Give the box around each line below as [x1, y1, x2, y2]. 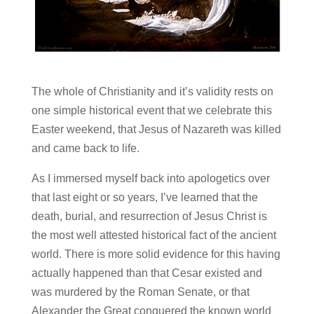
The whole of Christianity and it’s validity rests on [31, 85, 273, 97]
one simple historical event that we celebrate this [31, 104, 272, 116]
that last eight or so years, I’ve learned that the [31, 191, 258, 203]
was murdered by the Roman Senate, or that [31, 285, 250, 298]
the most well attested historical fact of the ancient [31, 228, 276, 241]
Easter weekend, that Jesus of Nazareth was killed [31, 123, 281, 135]
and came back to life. [31, 142, 139, 154]
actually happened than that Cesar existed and [31, 266, 262, 279]
